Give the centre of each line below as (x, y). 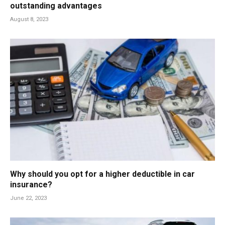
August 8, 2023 (29, 20)
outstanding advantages (56, 6)
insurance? (31, 185)
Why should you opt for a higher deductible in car (102, 174)
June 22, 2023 (28, 198)
